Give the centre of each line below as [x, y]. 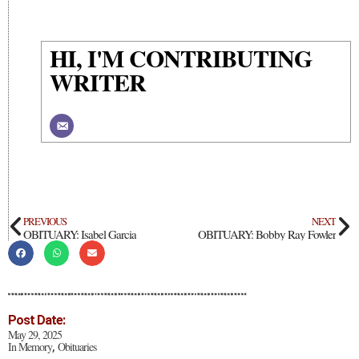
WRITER [98, 82]
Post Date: [36, 320]
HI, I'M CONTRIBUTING [181, 58]
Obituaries [77, 346]
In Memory [30, 346]
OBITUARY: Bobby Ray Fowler [267, 234]
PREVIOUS [45, 221]
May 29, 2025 [35, 334]
